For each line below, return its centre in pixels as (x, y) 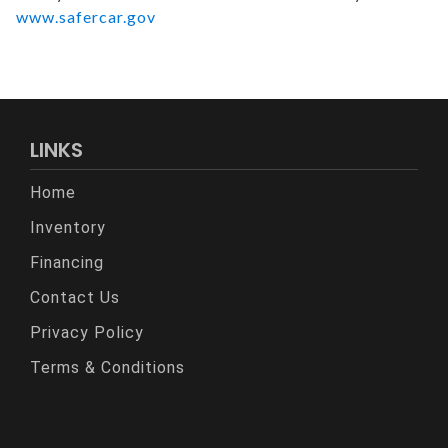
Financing (67, 262)
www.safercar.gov (86, 16)
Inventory (68, 227)
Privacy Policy (87, 332)
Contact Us (75, 297)
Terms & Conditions (107, 367)
